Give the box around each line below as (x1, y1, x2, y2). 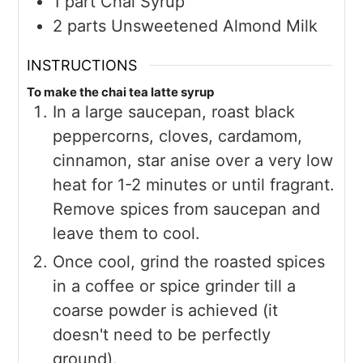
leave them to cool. (53, 223, 201, 243)
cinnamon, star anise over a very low (53, 150, 334, 170)
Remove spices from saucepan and (53, 199, 321, 219)
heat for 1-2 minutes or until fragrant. (53, 174, 335, 194)
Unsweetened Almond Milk (111, 16, 318, 36)
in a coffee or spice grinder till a (53, 275, 297, 296)
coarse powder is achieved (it (53, 300, 279, 320)
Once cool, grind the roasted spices (53, 251, 326, 271)
